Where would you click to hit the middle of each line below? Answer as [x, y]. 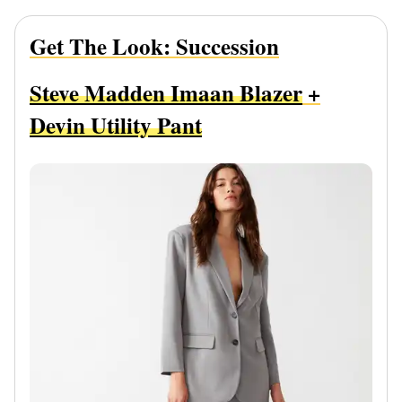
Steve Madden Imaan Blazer [166, 92]
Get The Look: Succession [154, 46]
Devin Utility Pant [116, 125]
